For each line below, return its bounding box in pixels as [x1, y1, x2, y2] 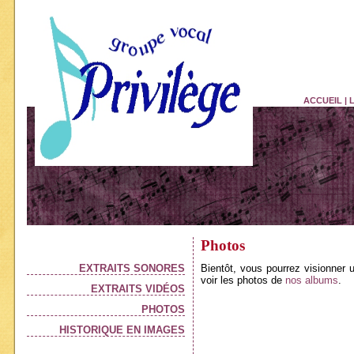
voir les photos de [201, 274, 285, 286]
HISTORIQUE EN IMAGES [59, 324, 185, 336]
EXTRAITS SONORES [79, 262, 185, 274]
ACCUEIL [303, 96, 342, 105]
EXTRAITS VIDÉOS [91, 283, 185, 295]
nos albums [285, 274, 338, 286]
